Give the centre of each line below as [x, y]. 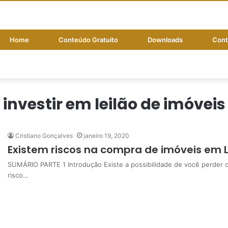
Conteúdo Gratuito [88, 39]
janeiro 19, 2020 [106, 135]
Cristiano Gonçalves [44, 135]
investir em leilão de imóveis [114, 104]
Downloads [165, 39]
